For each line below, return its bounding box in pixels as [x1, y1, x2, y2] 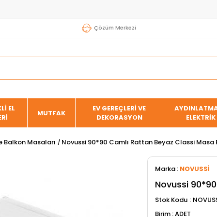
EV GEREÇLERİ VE [93, 104, 146, 113]
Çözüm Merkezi [94, 24, 136, 31]
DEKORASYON [96, 113, 142, 122]
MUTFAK [37, 108, 66, 118]
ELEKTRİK [186, 113, 216, 122]
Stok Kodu [155, 195, 187, 204]
